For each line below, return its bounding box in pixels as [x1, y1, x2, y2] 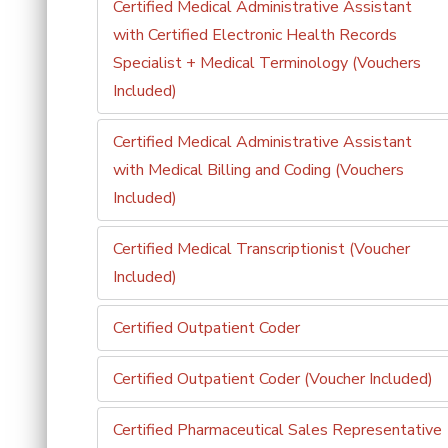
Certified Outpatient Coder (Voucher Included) [113, 368, 433, 390]
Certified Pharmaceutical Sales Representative [113, 419, 442, 441]
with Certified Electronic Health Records [113, 24, 397, 46]
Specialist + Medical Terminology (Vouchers [113, 52, 421, 74]
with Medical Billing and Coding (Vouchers [113, 159, 404, 181]
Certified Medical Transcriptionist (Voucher [113, 238, 410, 260]
